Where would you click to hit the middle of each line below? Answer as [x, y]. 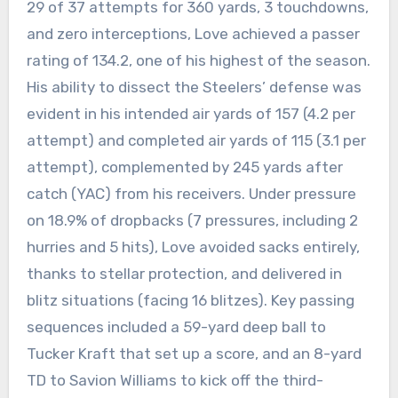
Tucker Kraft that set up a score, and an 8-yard [194, 354]
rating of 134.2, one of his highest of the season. [198, 61]
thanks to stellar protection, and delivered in [184, 274]
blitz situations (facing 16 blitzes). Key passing [190, 301]
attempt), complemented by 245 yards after [184, 167]
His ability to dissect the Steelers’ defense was [194, 88]
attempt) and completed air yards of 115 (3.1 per [196, 141]
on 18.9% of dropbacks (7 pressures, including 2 [192, 221]
